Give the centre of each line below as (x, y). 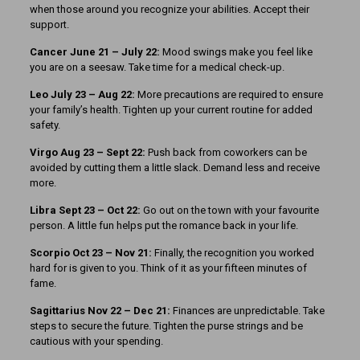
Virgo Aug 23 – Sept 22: (87, 153)
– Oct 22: (119, 211)
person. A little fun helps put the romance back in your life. (164, 226)
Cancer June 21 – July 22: (94, 52)
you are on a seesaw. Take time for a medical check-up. (157, 67)
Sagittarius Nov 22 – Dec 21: (100, 311)
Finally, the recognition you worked (234, 253)
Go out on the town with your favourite (229, 211)
